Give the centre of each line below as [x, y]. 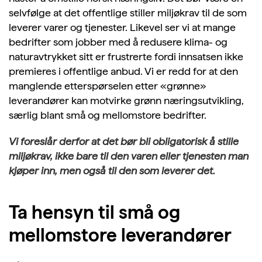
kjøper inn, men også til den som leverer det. [112, 171]
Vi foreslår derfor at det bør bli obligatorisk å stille [124, 142]
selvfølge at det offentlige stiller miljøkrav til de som [128, 13]
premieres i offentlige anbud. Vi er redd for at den [123, 71]
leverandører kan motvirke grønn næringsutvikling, [126, 101]
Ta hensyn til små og [94, 213]
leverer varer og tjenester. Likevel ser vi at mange [122, 27]
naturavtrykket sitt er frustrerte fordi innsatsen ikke [126, 57]
